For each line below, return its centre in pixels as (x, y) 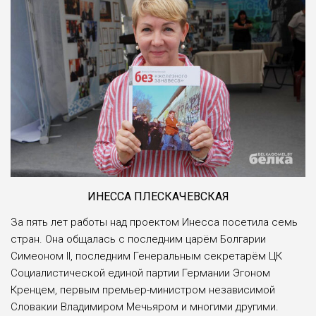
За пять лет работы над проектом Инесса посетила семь (154, 223)
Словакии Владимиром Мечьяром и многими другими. (145, 307)
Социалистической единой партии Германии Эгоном (140, 273)
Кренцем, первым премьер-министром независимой (143, 290)
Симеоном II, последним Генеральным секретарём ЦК (146, 256)
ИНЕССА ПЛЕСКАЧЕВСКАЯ (158, 197)
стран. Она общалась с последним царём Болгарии (138, 239)
